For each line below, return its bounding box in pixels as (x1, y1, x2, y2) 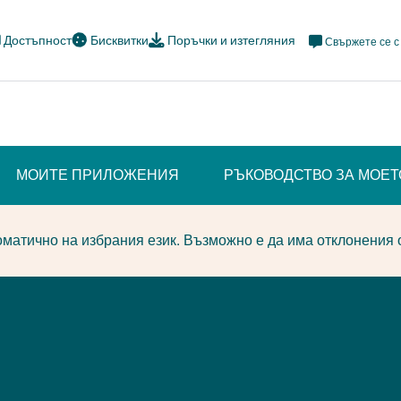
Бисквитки (90, 32, 149, 48)
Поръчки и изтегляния (167, 32, 295, 48)
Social (305, 68, 346, 88)
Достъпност (4, 32, 72, 48)
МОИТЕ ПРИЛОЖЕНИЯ (16, 164, 179, 184)
